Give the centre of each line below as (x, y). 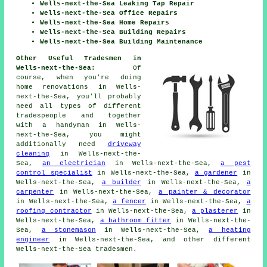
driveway (124, 144)
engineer (33, 239)
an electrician (74, 163)
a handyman (66, 125)
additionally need (62, 144)
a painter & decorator (205, 192)
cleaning (33, 153)
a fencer (129, 201)
